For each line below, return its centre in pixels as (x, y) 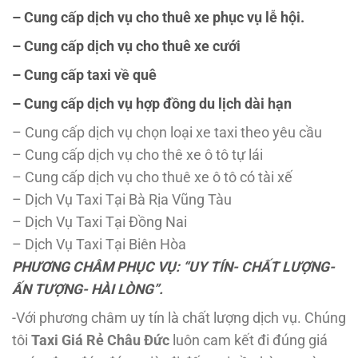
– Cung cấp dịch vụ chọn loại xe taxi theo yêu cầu (167, 132)
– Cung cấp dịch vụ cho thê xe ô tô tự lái (137, 155)
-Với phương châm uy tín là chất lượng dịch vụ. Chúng (179, 318)
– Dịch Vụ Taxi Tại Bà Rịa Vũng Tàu (122, 199)
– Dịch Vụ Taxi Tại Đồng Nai (99, 222)
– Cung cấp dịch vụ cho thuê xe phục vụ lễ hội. (158, 17)
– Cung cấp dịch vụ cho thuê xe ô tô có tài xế (152, 177)
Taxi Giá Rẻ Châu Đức (99, 340)
